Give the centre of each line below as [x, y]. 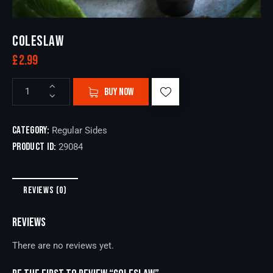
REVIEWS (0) [45, 191]
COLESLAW [38, 41]
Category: [32, 130]
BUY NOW [119, 92]
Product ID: [36, 147]
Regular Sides [79, 130]
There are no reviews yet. [63, 246]
